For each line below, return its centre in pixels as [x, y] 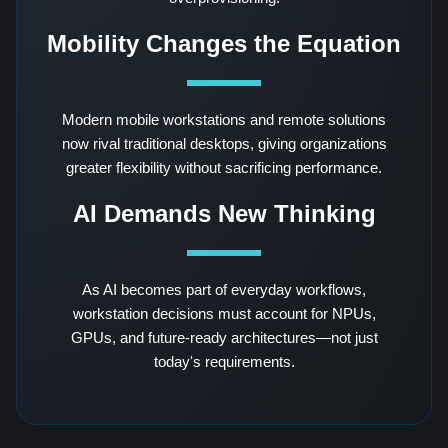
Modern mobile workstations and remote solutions [224, 119]
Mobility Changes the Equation [224, 43]
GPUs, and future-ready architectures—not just [224, 337]
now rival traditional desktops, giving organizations [224, 143]
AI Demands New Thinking [224, 213]
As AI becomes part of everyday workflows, [224, 289]
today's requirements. [224, 361]
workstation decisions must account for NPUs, [224, 313]
